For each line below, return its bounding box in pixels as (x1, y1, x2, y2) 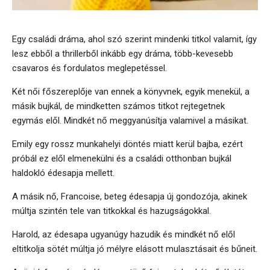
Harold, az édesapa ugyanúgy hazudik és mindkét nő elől (12, 229, 235, 240)
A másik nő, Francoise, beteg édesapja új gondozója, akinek (12, 191, 247, 202)
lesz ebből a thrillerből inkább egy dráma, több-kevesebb (12, 48, 233, 60)
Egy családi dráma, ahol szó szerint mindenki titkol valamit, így (12, 34, 257, 45)
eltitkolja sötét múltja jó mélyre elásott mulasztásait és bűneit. (12, 243, 257, 255)
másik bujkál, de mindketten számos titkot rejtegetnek (12, 101, 225, 112)
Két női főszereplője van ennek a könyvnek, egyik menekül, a (12, 86, 250, 98)
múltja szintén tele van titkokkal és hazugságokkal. (12, 206, 211, 217)
